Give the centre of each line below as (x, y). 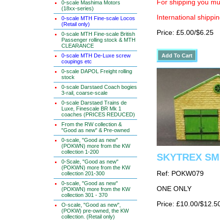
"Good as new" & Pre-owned (96, 130)
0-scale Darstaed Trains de (94, 103)
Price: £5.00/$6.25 (185, 33)
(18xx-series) (78, 8)
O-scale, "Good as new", (91, 205)
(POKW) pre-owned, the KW (95, 211)
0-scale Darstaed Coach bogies (99, 87)
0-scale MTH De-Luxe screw (96, 55)
